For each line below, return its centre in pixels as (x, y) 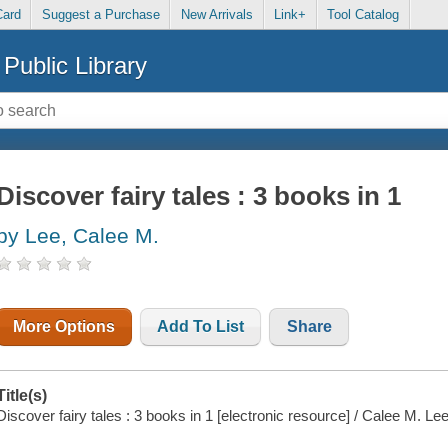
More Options (64, 327)
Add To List (201, 327)
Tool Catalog (363, 15)
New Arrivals (216, 15)
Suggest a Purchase (100, 15)
